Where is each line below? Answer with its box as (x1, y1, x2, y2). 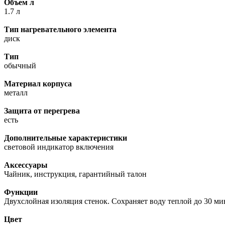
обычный (4, 61, 36, 70)
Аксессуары (4, 160, 48, 169)
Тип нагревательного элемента (4, 25, 117, 34)
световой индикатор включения (4, 142, 114, 151)
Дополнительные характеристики (4, 133, 127, 142)
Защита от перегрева (4, 106, 80, 115)
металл (4, 88, 28, 97)
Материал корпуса (4, 79, 72, 88)
